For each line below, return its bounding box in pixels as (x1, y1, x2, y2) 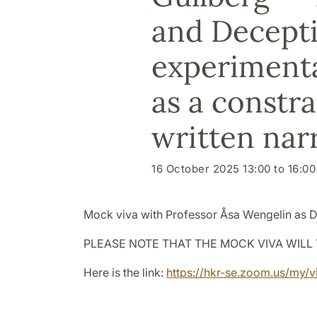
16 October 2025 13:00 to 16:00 (151, 161, 316, 175)
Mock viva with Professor (83, 207, 220, 221)
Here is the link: (83, 265, 166, 279)
